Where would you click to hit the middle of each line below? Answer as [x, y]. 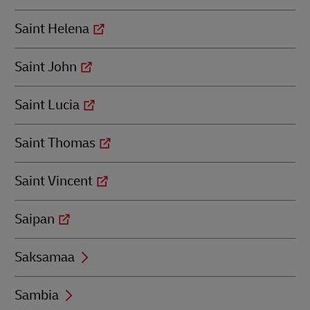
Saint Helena [52, 29]
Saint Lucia [47, 105]
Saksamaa [45, 257]
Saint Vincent [54, 181]
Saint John [46, 67]
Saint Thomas [55, 143]
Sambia [37, 295]
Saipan [35, 219]
